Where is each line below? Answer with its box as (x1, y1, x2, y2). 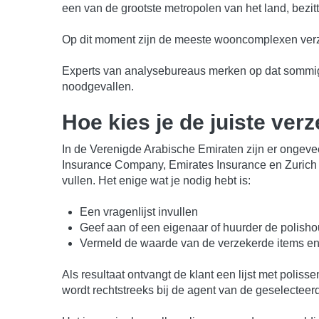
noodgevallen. (62, 80, 134, 93)
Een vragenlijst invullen (80, 205, 198, 218)
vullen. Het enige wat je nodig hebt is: (62, 174, 251, 187)
